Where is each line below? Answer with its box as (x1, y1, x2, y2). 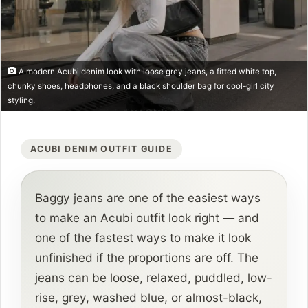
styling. (8, 96, 35, 106)
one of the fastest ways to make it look (35, 230, 251, 245)
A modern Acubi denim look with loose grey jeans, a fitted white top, (16, 67, 276, 77)
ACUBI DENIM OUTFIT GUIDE (30, 144, 173, 155)
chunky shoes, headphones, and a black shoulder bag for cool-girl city (8, 81, 274, 91)
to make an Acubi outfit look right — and (35, 210, 259, 225)
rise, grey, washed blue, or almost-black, (35, 290, 262, 305)
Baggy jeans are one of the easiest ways (35, 190, 261, 206)
